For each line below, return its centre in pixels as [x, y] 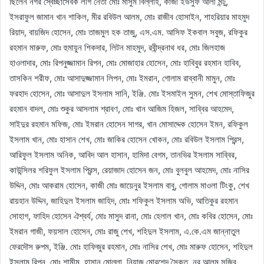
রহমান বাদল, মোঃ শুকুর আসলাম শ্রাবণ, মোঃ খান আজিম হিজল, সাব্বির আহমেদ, [122, 108]
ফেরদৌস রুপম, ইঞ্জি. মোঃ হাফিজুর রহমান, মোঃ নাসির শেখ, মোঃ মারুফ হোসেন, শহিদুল [131, 246]
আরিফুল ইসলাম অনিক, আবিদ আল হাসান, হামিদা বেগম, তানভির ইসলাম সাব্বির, [123, 154]
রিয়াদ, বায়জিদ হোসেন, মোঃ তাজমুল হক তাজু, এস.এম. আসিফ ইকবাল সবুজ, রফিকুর [128, 32]
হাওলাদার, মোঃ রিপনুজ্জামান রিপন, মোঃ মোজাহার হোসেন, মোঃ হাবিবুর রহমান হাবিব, [125, 62]
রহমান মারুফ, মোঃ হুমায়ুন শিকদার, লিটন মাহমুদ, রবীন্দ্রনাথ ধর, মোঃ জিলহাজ [117, 47]
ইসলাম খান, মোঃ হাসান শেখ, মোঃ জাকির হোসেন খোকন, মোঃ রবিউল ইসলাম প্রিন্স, [127, 139]
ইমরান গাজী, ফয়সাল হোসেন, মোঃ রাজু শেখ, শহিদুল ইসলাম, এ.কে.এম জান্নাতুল [125, 231]
